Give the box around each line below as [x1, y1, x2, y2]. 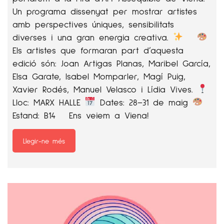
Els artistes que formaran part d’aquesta [12, 44, 183, 55]
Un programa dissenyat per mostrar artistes [12, 5, 197, 16]
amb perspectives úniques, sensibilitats [12, 18, 174, 29]
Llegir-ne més [23, 136, 65, 145]
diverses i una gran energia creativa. [12, 31, 173, 42]
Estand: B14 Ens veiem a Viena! [12, 109, 157, 120]
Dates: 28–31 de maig [95, 96, 192, 107]
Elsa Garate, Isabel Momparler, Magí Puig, [12, 70, 185, 81]
